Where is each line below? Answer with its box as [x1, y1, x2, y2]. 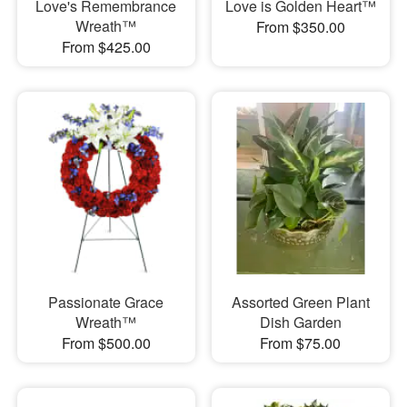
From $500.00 [61, 332, 151, 353]
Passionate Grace [48, 291, 164, 313]
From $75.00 [260, 332, 342, 353]
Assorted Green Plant [231, 291, 370, 313]
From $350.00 [255, 16, 345, 38]
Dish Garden [259, 311, 342, 333]
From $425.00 [61, 36, 151, 58]
